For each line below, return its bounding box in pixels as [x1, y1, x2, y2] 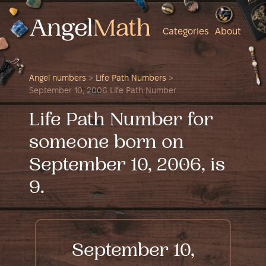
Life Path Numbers [96, 75, 166, 83]
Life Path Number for [29, 111, 213, 131]
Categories [163, 27, 209, 36]
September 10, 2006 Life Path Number [29, 87, 176, 96]
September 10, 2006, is [29, 156, 225, 176]
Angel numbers [29, 75, 86, 83]
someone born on [29, 134, 184, 154]
